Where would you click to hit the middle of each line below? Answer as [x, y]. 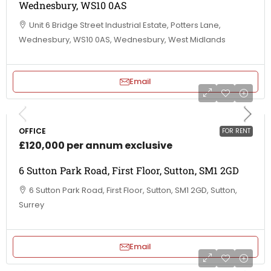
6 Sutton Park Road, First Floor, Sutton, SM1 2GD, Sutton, [133, 190]
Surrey [31, 205]
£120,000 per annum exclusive [96, 145]
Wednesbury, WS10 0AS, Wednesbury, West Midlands [122, 40]
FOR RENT [236, 131]
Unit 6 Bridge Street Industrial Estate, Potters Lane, [125, 25]
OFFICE [32, 131]
